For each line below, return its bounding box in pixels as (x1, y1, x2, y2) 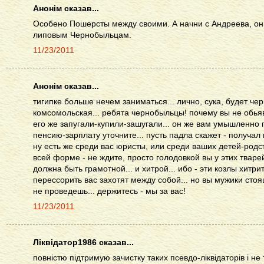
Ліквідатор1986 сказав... (33, 238, 134, 247)
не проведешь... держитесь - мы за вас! (33, 187, 186, 196)
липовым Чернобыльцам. (33, 30, 131, 39)
